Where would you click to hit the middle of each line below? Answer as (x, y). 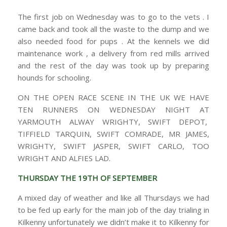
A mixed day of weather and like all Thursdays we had (113, 198)
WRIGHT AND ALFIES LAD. (64, 158)
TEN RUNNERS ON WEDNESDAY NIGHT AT (113, 110)
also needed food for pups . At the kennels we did (113, 41)
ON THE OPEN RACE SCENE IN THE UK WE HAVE (113, 98)
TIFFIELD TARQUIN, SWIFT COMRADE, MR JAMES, (113, 134)
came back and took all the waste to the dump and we (113, 29)
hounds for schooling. (54, 78)
